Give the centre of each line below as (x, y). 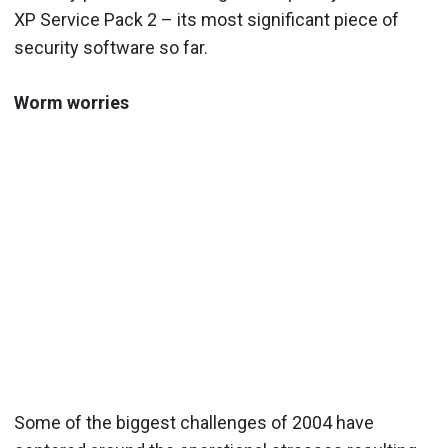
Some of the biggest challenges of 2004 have (194, 422)
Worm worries (71, 102)
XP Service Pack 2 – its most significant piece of (206, 19)
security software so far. (111, 47)
